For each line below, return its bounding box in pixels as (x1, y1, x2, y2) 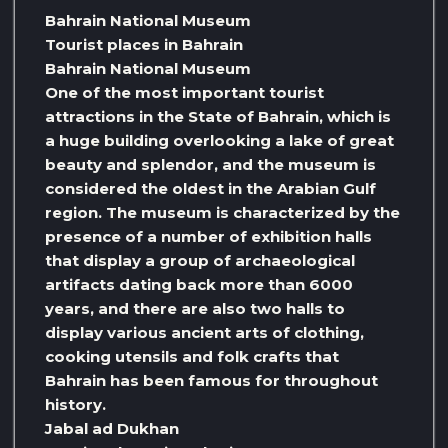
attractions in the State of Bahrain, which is (45, 107, 391, 127)
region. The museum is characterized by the (45, 203, 400, 223)
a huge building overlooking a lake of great (45, 131, 394, 151)
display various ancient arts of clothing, (45, 323, 364, 343)
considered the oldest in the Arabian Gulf (45, 179, 376, 199)
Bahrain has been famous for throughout (45, 371, 378, 391)
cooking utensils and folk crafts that (45, 347, 339, 367)
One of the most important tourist (45, 83, 324, 103)
